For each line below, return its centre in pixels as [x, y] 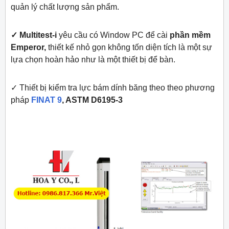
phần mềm [190, 35]
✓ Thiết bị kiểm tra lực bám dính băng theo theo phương [113, 88]
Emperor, [28, 48]
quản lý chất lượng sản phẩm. [65, 7]
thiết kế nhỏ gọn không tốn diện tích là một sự [129, 48]
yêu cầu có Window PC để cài [113, 35]
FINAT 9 [47, 100]
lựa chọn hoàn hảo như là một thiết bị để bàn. [93, 60]
